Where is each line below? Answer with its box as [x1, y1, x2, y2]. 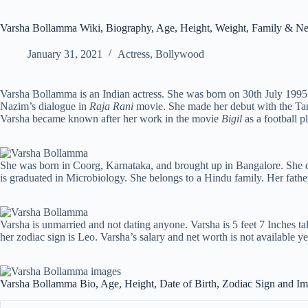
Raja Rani [89, 100, 133, 112]
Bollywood [155, 48, 204, 60]
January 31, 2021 [27, 48, 102, 60]
